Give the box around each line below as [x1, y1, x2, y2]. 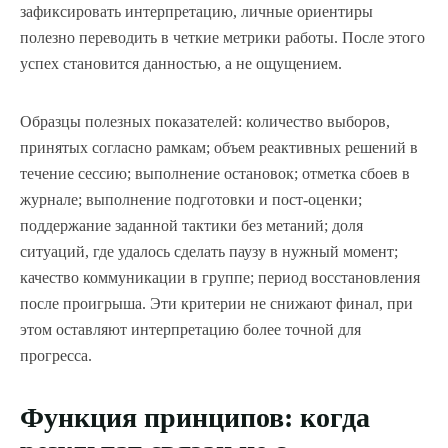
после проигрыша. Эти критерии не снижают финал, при [20, 295, 413, 313]
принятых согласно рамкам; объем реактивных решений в [20, 139, 418, 157]
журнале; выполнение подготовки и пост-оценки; [20, 191, 362, 209]
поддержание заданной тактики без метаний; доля [20, 217, 363, 235]
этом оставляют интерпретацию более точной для [20, 321, 361, 339]
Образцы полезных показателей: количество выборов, [20, 113, 390, 131]
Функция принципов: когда [20, 402, 370, 434]
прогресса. [20, 347, 92, 365]
